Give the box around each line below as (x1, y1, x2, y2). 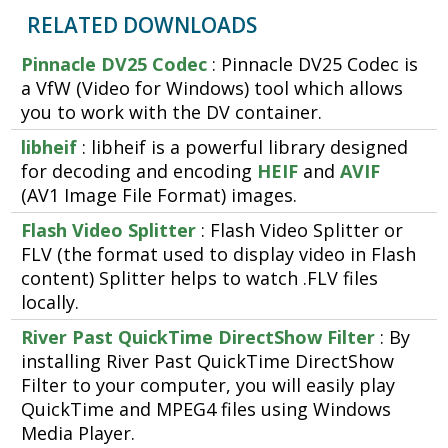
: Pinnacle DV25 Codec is (207, 52, 419, 77)
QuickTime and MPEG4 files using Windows (21, 397, 392, 422)
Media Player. (21, 421, 136, 446)
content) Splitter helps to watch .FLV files (21, 266, 379, 291)
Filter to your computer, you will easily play (21, 373, 396, 398)
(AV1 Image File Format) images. (21, 183, 298, 208)
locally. (21, 290, 80, 315)
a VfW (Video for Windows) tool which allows (21, 76, 404, 101)
